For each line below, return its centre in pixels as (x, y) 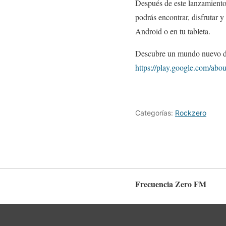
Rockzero (191, 113)
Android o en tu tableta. (173, 31)
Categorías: (155, 113)
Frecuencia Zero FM (171, 184)
